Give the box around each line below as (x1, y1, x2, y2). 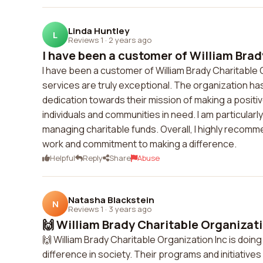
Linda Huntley (68, 24, 129, 37)
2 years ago (109, 34, 151, 45)
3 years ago (109, 203, 151, 214)
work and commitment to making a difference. (42, 137, 237, 150)
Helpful (50, 153, 75, 163)
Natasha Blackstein (68, 193, 154, 206)
